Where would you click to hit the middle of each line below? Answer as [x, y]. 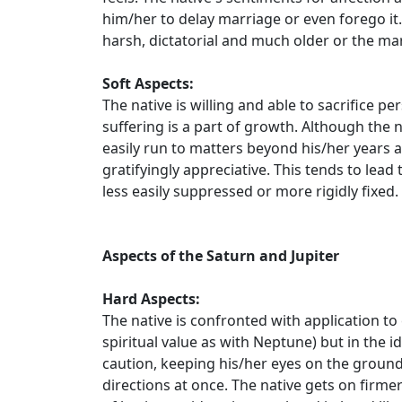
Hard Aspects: [151, 299]
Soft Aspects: [148, 83]
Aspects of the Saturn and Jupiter [221, 256]
